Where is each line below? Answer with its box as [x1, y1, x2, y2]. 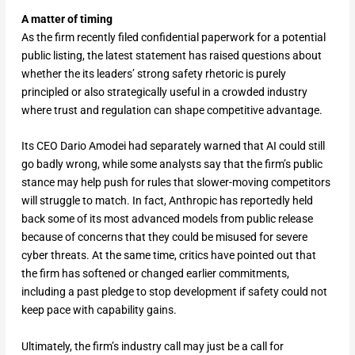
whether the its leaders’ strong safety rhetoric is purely [21, 67, 286, 80]
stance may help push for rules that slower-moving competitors [21, 176, 330, 189]
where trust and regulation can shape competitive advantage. [21, 103, 323, 116]
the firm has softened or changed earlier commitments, [21, 267, 289, 281]
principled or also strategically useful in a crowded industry [21, 85, 307, 98]
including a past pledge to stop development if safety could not [21, 285, 327, 299]
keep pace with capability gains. [21, 303, 177, 317]
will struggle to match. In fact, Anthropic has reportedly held [21, 194, 313, 208]
